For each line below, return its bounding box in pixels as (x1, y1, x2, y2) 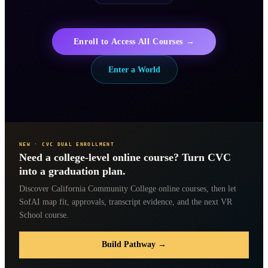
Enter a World (108, 64, 160, 74)
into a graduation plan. (19, 165, 126, 177)
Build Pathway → (102, 240, 166, 249)
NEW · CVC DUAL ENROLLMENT (19, 142, 114, 148)
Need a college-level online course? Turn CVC (19, 151, 231, 163)
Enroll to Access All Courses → (73, 36, 195, 46)
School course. (19, 210, 69, 220)
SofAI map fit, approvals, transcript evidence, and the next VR (19, 197, 232, 206)
